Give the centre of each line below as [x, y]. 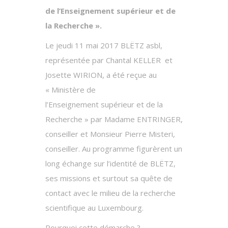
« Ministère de [70, 89]
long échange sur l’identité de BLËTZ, [110, 163]
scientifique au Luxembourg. [94, 207]
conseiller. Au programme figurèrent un [114, 148]
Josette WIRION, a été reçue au [101, 75]
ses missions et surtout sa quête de [109, 178]
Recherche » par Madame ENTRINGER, [114, 119]
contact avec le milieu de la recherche [110, 193]
